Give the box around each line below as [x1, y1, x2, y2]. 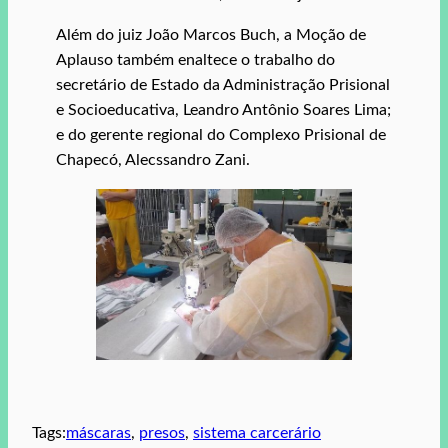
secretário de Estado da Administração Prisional [56, 77, 390, 94]
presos [139, 425, 185, 442]
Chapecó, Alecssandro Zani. [56, 152, 250, 169]
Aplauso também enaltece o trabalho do [56, 52, 335, 69]
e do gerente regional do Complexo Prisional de [56, 127, 386, 144]
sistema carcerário [193, 425, 321, 442]
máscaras [66, 425, 131, 442]
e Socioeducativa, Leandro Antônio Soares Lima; [56, 102, 391, 119]
